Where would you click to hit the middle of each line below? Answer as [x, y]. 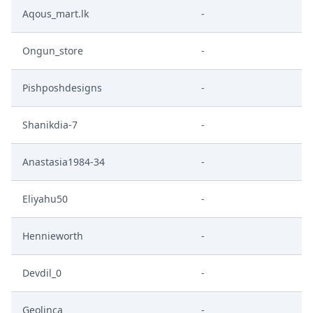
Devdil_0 [42, 273]
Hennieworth [53, 236]
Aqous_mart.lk [56, 14]
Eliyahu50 [45, 199]
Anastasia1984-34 [64, 162]
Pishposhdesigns [62, 88]
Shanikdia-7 [50, 125]
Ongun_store [53, 51]
